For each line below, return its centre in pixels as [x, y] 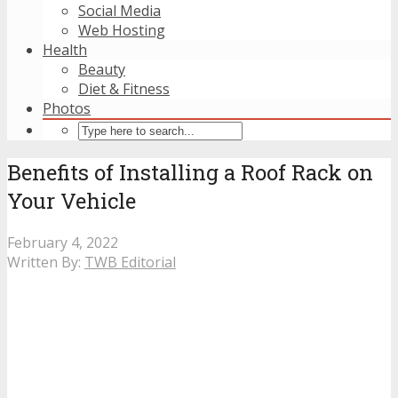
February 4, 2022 [63, 242]
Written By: [46, 262]
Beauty [102, 69]
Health [65, 50]
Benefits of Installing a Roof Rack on [190, 172]
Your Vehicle [72, 200]
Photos [67, 108]
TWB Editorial [130, 262]
